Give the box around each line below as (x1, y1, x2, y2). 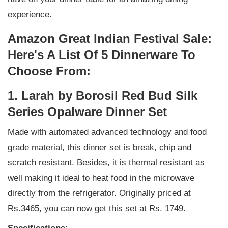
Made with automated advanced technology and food (8, 127, 207, 137)
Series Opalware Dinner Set (8, 105, 167, 119)
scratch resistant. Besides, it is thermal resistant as (8, 158, 205, 168)
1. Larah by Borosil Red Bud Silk (8, 89, 197, 103)
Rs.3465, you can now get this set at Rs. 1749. (8, 204, 186, 214)
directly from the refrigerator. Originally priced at (8, 188, 191, 198)
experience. (8, 10, 52, 20)
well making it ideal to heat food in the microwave (8, 173, 194, 183)
